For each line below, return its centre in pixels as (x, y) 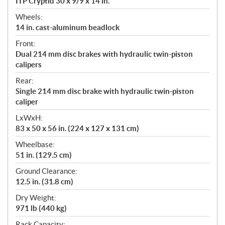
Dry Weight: (36, 198)
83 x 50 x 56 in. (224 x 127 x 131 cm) (77, 129)
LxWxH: (29, 118)
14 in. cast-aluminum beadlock (68, 28)
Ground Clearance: (46, 171)
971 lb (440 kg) (41, 208)
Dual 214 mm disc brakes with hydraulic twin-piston (104, 54)
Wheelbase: (35, 145)
